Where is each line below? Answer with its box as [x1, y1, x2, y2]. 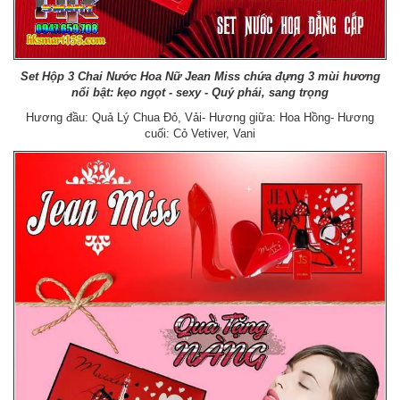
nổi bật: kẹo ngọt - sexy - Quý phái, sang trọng [71, 85, 329, 99]
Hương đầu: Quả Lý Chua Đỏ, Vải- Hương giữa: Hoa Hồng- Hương [26, 110, 374, 124]
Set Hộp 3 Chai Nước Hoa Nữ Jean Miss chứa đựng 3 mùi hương [20, 69, 380, 83]
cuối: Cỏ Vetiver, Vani [145, 126, 255, 140]
